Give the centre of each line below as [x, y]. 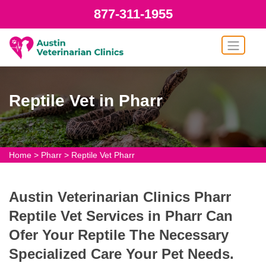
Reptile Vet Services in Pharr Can [121, 216]
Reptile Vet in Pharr [86, 101]
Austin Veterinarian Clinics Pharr [120, 197]
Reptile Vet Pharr [103, 155]
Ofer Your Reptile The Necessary [119, 235]
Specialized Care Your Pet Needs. [121, 254]
